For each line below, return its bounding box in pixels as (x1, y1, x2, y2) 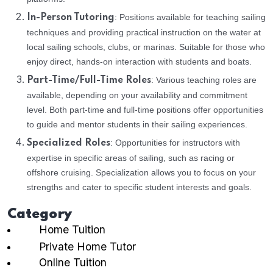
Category (7, 207, 72, 221)
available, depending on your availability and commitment (27, 90, 247, 100)
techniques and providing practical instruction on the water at (27, 27, 261, 37)
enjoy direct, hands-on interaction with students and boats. (27, 56, 252, 66)
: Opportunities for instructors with (110, 137, 240, 147)
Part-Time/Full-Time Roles (27, 75, 151, 85)
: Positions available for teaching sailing (115, 12, 266, 22)
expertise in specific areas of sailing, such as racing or (27, 152, 235, 163)
